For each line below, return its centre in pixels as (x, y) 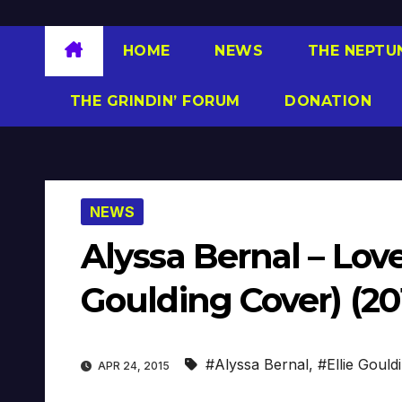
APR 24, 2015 (134, 366)
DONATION (325, 100)
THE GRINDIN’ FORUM (153, 100)
